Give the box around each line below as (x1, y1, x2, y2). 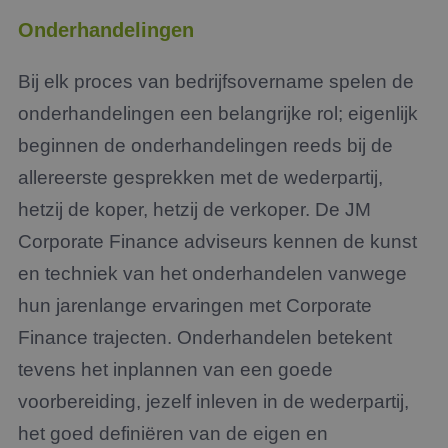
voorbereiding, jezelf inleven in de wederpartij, (18, 391, 409, 412)
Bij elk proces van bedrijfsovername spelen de (18, 71, 414, 92)
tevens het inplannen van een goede (18, 359, 333, 380)
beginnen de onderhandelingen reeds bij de (18, 135, 393, 156)
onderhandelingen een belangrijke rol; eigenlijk (18, 103, 418, 124)
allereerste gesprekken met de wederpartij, (18, 167, 383, 188)
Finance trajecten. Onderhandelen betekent (18, 327, 392, 348)
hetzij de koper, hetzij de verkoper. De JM (18, 199, 371, 220)
